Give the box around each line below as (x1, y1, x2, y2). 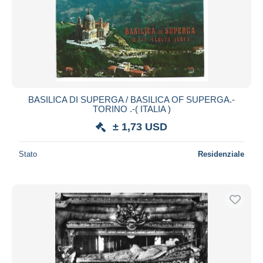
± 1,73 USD (113, 120, 167, 133)
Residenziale (198, 149, 244, 159)
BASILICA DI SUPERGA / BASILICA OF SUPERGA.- (28, 94, 235, 104)
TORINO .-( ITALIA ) (92, 103, 171, 114)
